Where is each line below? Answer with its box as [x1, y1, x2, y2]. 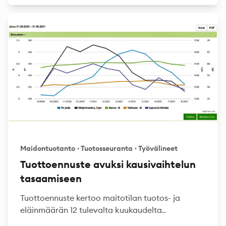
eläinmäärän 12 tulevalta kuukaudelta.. [20, 205, 166, 215]
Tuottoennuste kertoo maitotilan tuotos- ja [20, 193, 180, 203]
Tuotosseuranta [81, 144, 133, 153]
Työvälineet [138, 144, 178, 153]
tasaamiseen [20, 172, 82, 185]
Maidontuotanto [20, 144, 75, 153]
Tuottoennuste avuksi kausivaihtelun [20, 158, 196, 171]
